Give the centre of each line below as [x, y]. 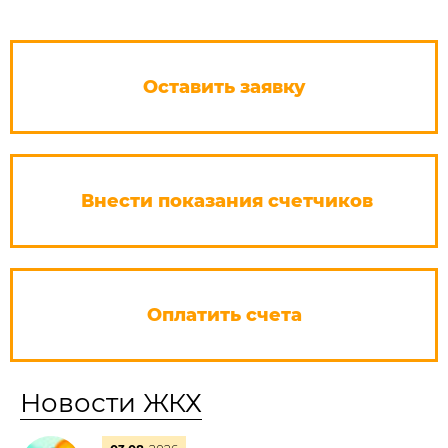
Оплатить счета [224, 315]
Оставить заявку [224, 87]
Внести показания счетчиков [226, 201]
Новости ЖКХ [111, 403]
